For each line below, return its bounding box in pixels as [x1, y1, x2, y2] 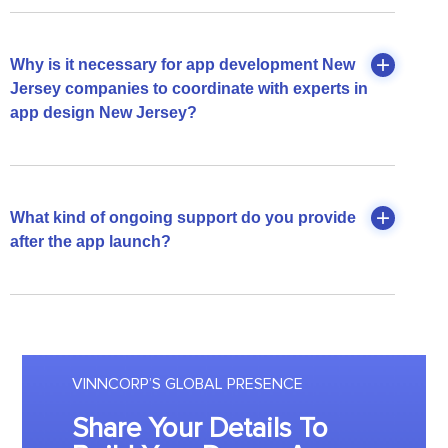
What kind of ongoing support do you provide [10, 208, 356, 226]
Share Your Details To [71, 410, 328, 445]
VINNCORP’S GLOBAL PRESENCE [71, 373, 303, 394]
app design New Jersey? [10, 103, 197, 121]
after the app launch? [10, 232, 171, 250]
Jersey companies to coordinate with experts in [10, 79, 368, 97]
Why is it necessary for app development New [10, 55, 355, 73]
